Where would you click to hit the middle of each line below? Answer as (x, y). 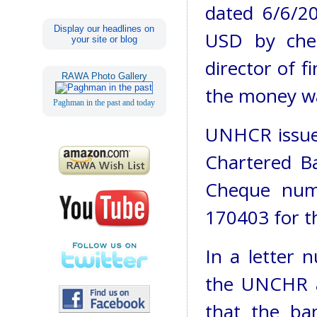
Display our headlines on (104, 28)
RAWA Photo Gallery (104, 76)
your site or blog (104, 39)
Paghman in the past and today (104, 102)
